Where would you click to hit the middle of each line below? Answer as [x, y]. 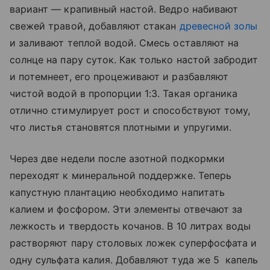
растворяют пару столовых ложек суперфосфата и [133, 243]
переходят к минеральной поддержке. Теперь [121, 176]
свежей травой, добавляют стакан [95, 26]
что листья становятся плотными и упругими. [122, 127]
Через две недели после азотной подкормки [117, 159]
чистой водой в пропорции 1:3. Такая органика [124, 94]
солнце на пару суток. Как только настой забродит [134, 60]
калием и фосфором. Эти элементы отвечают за [126, 209]
